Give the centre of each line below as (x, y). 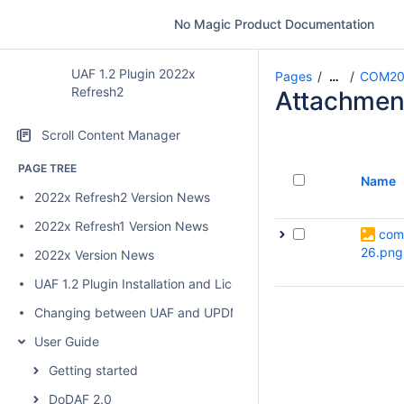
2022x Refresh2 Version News (122, 197)
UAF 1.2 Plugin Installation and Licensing (152, 284)
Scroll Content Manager (111, 135)
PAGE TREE (47, 168)
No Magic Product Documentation (274, 24)
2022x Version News (94, 255)
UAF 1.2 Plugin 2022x (133, 73)
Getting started (93, 370)
